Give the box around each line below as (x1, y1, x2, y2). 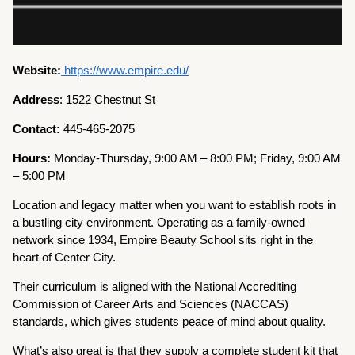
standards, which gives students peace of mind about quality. (13, 315, 326, 329)
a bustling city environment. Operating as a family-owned (13, 216, 306, 230)
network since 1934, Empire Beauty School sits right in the (13, 233, 314, 247)
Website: (13, 63, 62, 78)
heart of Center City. (13, 250, 120, 265)
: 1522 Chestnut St (59, 93, 156, 107)
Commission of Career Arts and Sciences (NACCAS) (13, 297, 289, 311)
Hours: (13, 151, 52, 166)
